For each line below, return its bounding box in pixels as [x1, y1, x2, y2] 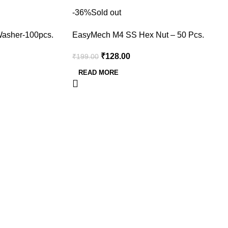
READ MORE [78, 69, 119, 76]
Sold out [91, 8, 121, 17]
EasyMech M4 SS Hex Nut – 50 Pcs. [72, 31, 204, 39]
